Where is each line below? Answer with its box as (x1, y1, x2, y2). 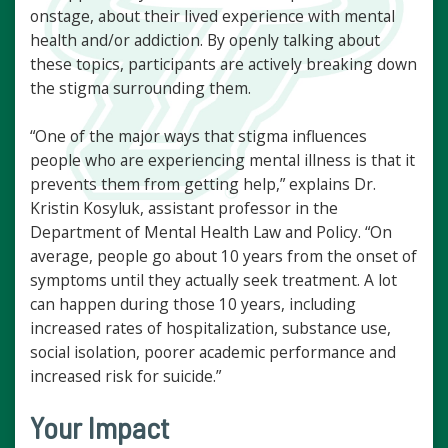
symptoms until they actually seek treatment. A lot (30, 269, 397, 292)
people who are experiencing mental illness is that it (30, 149, 415, 172)
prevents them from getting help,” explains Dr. (30, 173, 376, 196)
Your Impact (30, 409, 169, 446)
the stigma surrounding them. (30, 77, 251, 100)
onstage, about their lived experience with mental (30, 5, 395, 28)
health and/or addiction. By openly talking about (30, 29, 380, 52)
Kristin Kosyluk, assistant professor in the (30, 197, 338, 220)
